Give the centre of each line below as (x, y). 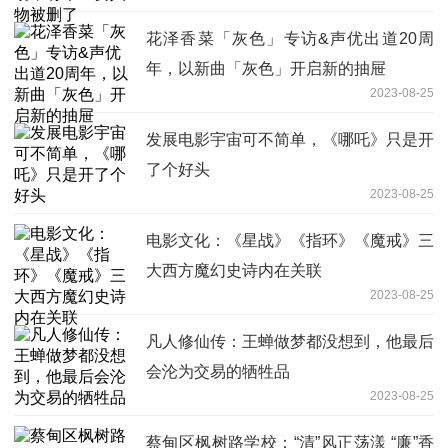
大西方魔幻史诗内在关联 (234, 270)
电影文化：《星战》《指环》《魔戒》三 (290, 240)
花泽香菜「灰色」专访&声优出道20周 (290, 38)
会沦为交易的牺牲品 (218, 371)
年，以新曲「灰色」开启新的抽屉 (266, 68)
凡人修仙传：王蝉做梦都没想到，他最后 (290, 341)
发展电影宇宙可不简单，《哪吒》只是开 (290, 139)
